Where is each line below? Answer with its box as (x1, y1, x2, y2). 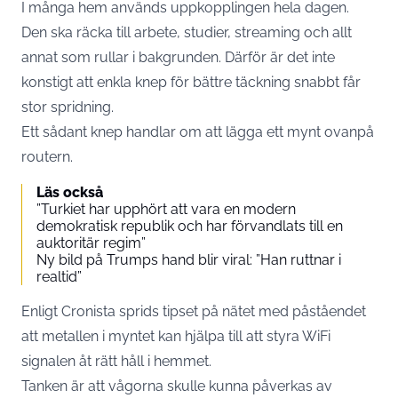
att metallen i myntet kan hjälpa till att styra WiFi (21, 328, 330, 345)
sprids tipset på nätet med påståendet (115, 303, 366, 320)
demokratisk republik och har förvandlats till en (36, 218, 343, 235)
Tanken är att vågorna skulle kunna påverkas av (21, 378, 332, 394)
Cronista (61, 303, 115, 320)
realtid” (36, 268, 82, 285)
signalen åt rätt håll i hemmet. (21, 353, 211, 370)
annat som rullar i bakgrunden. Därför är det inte (21, 49, 335, 66)
